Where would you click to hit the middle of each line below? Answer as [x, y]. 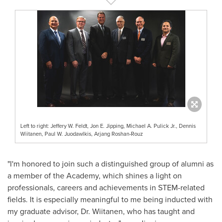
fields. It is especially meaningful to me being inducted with [110, 199]
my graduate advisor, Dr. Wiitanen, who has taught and [101, 211]
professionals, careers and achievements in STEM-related [106, 187]
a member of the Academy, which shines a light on [95, 175]
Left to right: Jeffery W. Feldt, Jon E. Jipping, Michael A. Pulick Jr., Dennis [108, 126]
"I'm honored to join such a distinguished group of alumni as [111, 164]
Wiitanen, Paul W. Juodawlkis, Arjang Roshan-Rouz [82, 134]
